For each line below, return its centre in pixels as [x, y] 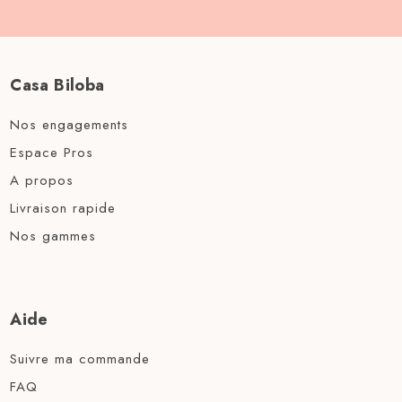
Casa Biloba [57, 86]
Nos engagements [70, 125]
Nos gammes [53, 236]
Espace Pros [52, 153]
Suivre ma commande [80, 359]
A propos [42, 181]
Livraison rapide [63, 209]
